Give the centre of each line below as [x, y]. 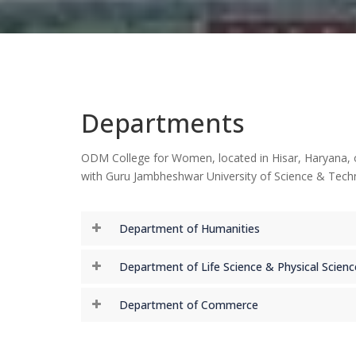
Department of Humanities [190, 228]
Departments [163, 123]
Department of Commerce [189, 305]
